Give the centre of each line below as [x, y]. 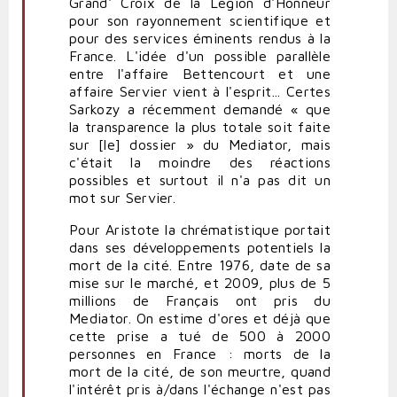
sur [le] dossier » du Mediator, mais [200, 145]
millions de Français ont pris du [200, 301]
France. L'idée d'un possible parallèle [200, 56]
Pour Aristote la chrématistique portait [200, 230]
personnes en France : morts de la [200, 354]
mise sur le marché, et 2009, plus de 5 [200, 283]
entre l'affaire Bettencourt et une [200, 74]
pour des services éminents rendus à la [200, 39]
